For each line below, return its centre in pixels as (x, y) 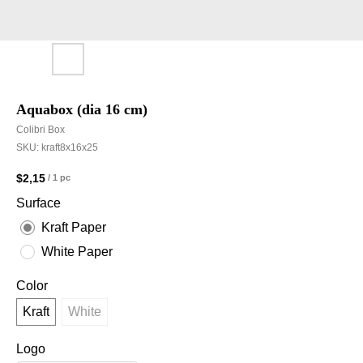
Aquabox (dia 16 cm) (82, 109)
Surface (38, 203)
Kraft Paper (74, 227)
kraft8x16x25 (70, 147)
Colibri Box (41, 130)
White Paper (77, 251)
